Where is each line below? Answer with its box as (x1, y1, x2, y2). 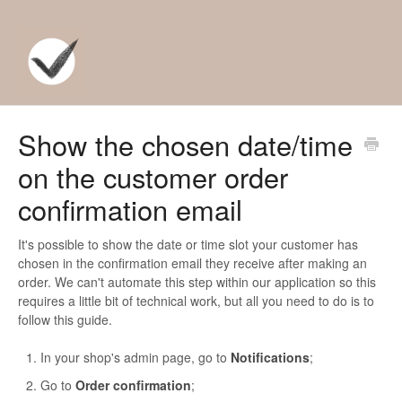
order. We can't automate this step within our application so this (18, 273, 376, 292)
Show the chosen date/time (18, 125, 353, 164)
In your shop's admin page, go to (40, 348, 231, 367)
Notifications (231, 348, 310, 367)
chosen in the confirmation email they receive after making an (18, 254, 367, 273)
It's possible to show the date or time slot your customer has (18, 235, 358, 254)
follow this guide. (18, 310, 112, 329)
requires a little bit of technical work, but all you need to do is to (18, 292, 374, 310)
